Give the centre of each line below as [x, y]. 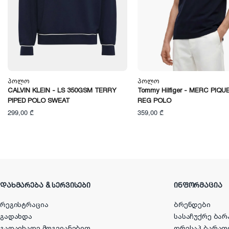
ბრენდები [192, 205]
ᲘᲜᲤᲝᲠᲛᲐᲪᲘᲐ [198, 186]
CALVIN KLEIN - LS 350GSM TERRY [62, 91]
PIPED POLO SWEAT [39, 101]
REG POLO [154, 101]
